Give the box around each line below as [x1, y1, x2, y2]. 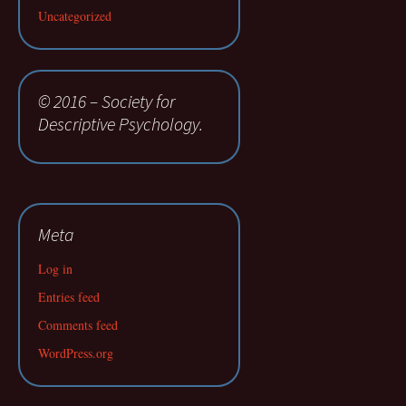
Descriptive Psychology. [38, 112, 203, 135]
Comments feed [38, 316, 118, 333]
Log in [38, 260, 72, 277]
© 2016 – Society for [38, 90, 175, 112]
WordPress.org [38, 344, 113, 362]
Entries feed [38, 288, 100, 305]
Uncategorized [38, 7, 111, 24]
